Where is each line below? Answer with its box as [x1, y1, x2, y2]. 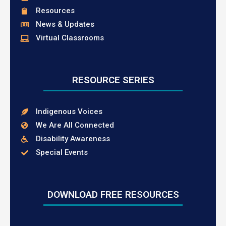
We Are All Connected [35, 121, 114, 130]
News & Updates [35, 20, 94, 29]
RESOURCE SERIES [72, 74, 154, 86]
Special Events [35, 148, 88, 157]
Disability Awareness [35, 134, 110, 143]
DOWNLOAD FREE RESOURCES [47, 189, 179, 200]
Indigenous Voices [35, 107, 102, 116]
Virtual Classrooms [35, 33, 104, 42]
